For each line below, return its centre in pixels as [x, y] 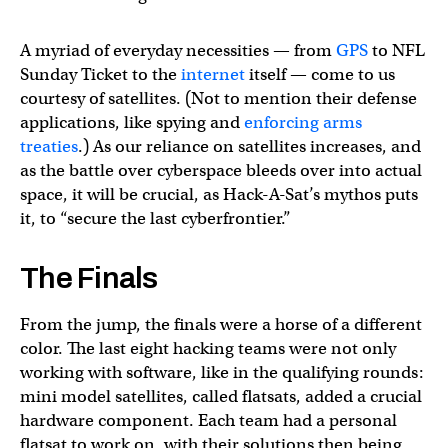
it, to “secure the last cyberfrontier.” [155, 218]
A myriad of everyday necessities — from [178, 50]
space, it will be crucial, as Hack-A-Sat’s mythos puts [219, 194]
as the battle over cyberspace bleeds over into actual [221, 170]
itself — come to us [320, 74]
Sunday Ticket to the [100, 74]
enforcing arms [303, 122]
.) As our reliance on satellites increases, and [249, 146]
